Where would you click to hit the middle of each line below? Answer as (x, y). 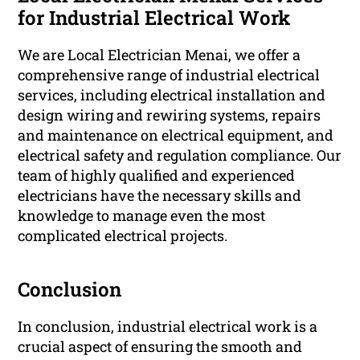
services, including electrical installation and (172, 95)
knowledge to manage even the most (142, 216)
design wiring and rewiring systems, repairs (170, 115)
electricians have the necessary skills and (160, 196)
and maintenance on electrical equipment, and (176, 135)
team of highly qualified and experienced (157, 176)
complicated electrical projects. (123, 236)
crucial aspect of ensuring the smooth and (160, 347)
